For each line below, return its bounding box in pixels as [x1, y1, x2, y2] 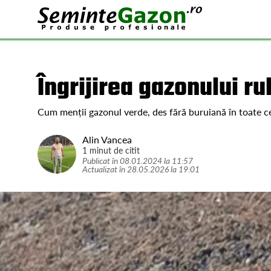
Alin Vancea [82, 133, 132, 145]
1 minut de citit [82, 145, 140, 155]
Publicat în [82, 155, 120, 166]
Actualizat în [82, 163, 127, 174]
